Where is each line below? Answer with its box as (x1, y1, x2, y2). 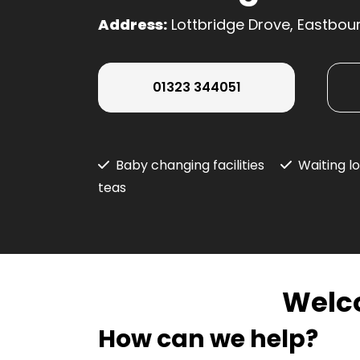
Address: (98, 14, 167, 35)
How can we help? (98, 322, 318, 357)
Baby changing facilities (116, 156, 264, 175)
